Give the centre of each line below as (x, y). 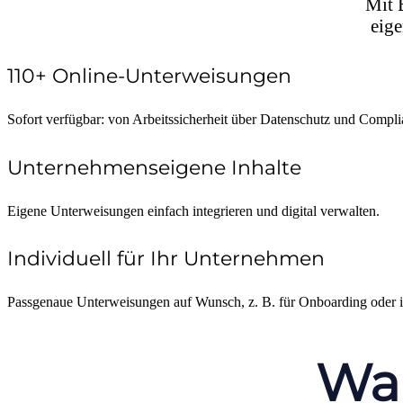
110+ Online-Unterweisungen (149, 76)
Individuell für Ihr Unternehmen (166, 258)
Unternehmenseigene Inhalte (154, 167)
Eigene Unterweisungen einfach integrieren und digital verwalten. (193, 210)
